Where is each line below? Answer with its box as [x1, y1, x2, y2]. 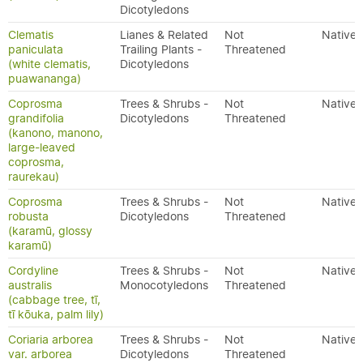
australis [8, 278, 52, 293]
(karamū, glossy [8, 224, 92, 238]
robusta [8, 209, 49, 224]
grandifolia [8, 111, 64, 126]
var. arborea [8, 347, 72, 361]
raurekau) [8, 169, 59, 184]
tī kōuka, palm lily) [8, 307, 104, 322]
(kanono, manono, [8, 126, 103, 140]
